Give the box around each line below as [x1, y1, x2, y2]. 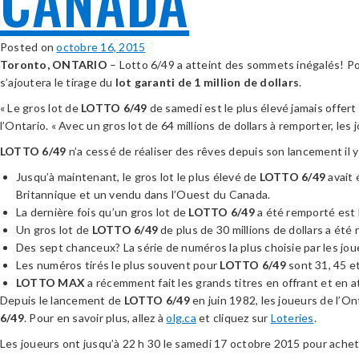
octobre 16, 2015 [56, 40, 146, 54]
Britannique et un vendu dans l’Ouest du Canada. [16, 188, 271, 201]
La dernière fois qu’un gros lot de [16, 205, 189, 219]
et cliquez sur [196, 311, 271, 325]
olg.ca [166, 311, 196, 325]
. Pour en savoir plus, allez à [23, 311, 167, 325]
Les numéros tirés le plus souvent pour [16, 258, 220, 272]
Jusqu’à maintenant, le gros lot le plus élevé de [16, 170, 260, 184]
